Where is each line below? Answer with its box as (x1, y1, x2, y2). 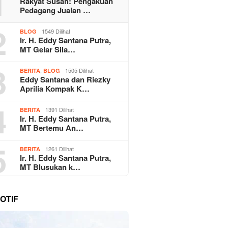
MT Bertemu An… (20, 122, 84, 133)
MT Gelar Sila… (20, 43, 76, 55)
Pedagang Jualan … (20, 4, 91, 16)
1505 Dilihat (65, 66, 94, 74)
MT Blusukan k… (20, 161, 81, 173)
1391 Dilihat (45, 105, 74, 113)
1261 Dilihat (45, 144, 74, 153)
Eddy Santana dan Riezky (20, 73, 111, 85)
